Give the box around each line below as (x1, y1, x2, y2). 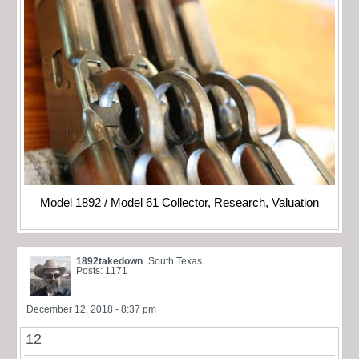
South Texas (148, 255, 202, 267)
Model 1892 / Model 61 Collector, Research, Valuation (40, 196, 319, 209)
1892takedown (76, 255, 143, 267)
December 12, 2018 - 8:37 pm (26, 303, 156, 315)
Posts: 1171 (76, 264, 127, 276)
